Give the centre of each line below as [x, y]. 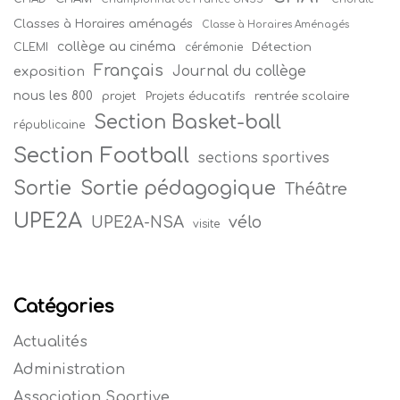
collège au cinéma [117, 47]
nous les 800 [53, 96]
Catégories [63, 307]
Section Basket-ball [187, 123]
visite [206, 225]
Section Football [101, 156]
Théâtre [316, 190]
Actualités [50, 342]
